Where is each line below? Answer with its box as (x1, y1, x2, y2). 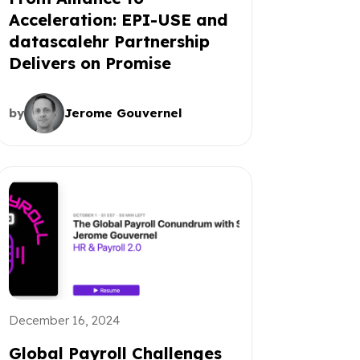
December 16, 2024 (8, 312, 120, 328)
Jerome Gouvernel (63, 104, 182, 121)
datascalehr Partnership (8, 31, 210, 51)
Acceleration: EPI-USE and (8, 9, 228, 30)
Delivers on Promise (8, 52, 171, 73)
